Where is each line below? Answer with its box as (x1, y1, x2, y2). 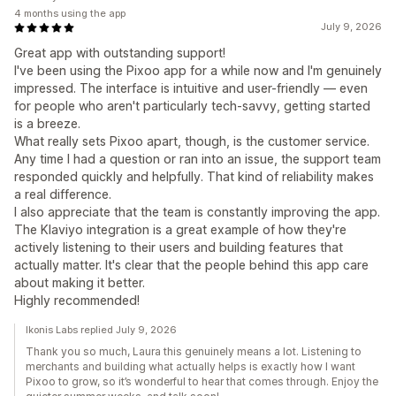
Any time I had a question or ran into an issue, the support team (14, 151, 381, 166)
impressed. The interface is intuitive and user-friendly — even (14, 80, 368, 95)
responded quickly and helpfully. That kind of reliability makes (14, 169, 374, 184)
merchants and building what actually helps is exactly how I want (26, 360, 355, 373)
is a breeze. (14, 116, 80, 131)
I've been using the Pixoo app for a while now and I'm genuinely (14, 63, 382, 78)
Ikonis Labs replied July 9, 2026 (26, 324, 177, 336)
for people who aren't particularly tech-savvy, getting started (14, 98, 370, 113)
